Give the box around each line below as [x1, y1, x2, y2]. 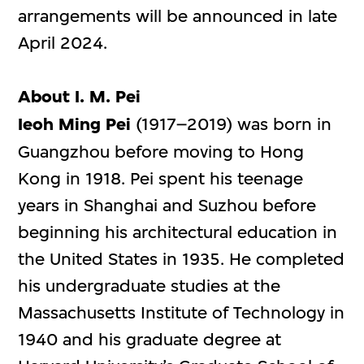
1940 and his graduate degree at [18, 329, 282, 350]
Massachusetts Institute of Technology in [18, 302, 345, 323]
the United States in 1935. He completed [18, 249, 345, 270]
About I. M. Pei [18, 86, 141, 108]
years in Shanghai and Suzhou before [18, 195, 317, 216]
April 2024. [18, 32, 108, 54]
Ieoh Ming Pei [18, 114, 132, 136]
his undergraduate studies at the [18, 275, 281, 297]
